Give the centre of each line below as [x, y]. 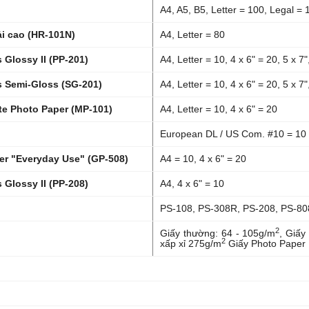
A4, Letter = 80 [192, 34]
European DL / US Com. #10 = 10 [233, 134]
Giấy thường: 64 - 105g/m [218, 233]
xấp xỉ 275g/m [191, 243]
